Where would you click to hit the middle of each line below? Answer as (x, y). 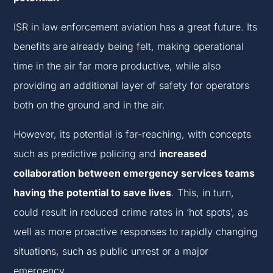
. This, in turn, (203, 193)
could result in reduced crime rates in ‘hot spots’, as (131, 212)
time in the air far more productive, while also (117, 66)
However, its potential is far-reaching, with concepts (133, 134)
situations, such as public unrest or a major (111, 251)
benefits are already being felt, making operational (129, 47)
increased (183, 154)
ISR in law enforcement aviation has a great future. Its (136, 27)
